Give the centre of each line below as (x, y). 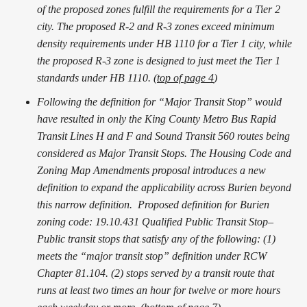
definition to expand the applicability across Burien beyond (164, 187)
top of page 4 (185, 77)
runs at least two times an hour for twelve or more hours (159, 290)
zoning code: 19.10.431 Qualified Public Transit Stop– (155, 221)
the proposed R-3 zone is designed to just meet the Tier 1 (159, 60)
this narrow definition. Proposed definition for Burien (153, 204)
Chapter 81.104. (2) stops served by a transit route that (156, 273)
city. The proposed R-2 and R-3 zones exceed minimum (156, 26)
